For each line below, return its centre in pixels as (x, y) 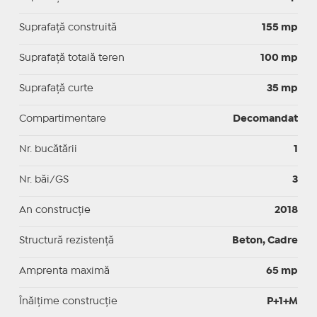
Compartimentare (62, 119)
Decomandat (266, 119)
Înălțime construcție (68, 301)
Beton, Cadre (265, 240)
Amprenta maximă (64, 271)
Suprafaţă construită (68, 27)
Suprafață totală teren (71, 58)
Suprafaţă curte (56, 88)
